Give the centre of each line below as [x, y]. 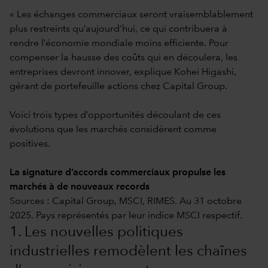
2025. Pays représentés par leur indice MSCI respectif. [126, 216]
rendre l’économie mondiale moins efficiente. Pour [119, 43]
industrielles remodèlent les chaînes [128, 252]
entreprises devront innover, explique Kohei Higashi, [123, 72]
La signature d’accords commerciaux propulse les [118, 173]
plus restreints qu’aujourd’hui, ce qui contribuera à [118, 29]
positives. [30, 144]
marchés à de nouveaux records [80, 187]
